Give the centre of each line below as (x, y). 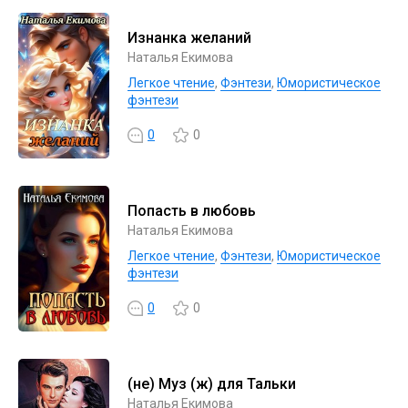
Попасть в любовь (192, 210)
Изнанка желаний (189, 37)
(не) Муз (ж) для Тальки (212, 383)
